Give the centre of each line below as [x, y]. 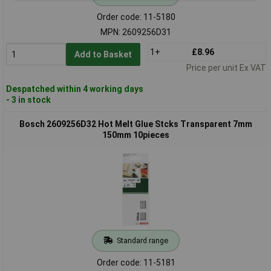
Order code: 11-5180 [136, 17]
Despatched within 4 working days [74, 89]
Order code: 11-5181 [136, 262]
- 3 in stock [28, 100]
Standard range [142, 240]
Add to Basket [103, 54]
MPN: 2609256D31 [136, 32]
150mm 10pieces [136, 135]
